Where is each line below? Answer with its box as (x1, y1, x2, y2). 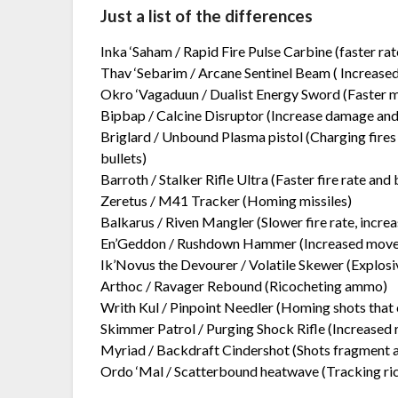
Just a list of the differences (100, 6, 314, 27)
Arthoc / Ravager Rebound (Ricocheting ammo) (100, 277, 388, 295)
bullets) (100, 149, 147, 167)
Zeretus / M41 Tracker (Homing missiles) (100, 192, 353, 210)
